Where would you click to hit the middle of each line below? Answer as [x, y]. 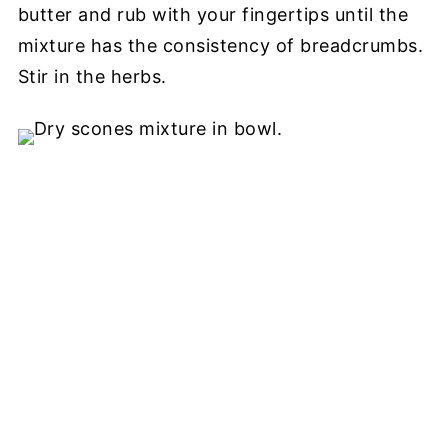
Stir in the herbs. [92, 76]
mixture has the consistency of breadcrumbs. [220, 45]
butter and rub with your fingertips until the [213, 14]
